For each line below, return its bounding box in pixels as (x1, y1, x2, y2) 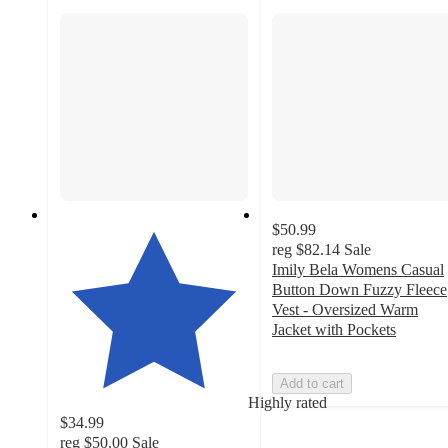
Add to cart (280, 375, 344, 391)
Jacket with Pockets (272, 320, 396, 338)
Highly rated (248, 393, 327, 411)
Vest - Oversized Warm (272, 300, 418, 318)
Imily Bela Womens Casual (272, 260, 444, 278)
